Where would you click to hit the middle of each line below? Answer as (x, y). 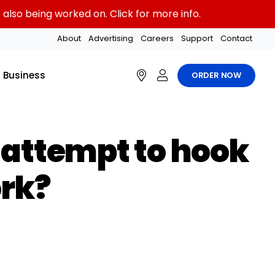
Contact (237, 38)
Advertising (111, 38)
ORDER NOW (216, 75)
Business (24, 75)
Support (197, 38)
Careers (157, 38)
